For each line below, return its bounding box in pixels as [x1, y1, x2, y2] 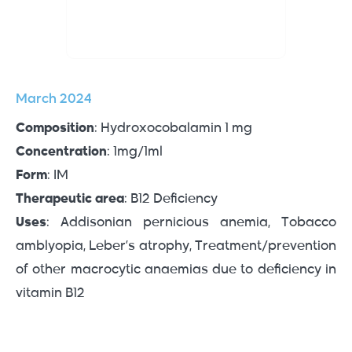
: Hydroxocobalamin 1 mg [94, 123, 252, 135]
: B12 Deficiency [124, 193, 218, 206]
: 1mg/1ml [107, 146, 163, 159]
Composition [16, 123, 94, 135]
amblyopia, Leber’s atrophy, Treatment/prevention [16, 240, 336, 253]
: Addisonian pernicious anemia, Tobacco [46, 217, 336, 229]
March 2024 [16, 93, 91, 106]
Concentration [16, 146, 107, 159]
